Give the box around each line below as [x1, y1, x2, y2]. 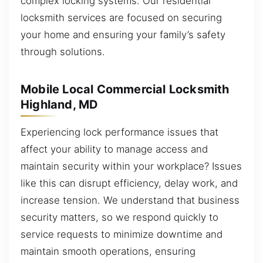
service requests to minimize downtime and [21, 228, 222, 241]
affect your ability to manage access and [21, 143, 208, 156]
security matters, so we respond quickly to [21, 211, 218, 224]
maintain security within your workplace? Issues [21, 160, 242, 173]
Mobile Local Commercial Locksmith [21, 82, 230, 96]
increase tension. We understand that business [21, 194, 240, 207]
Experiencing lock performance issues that [21, 126, 218, 139]
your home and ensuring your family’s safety [21, 29, 225, 41]
